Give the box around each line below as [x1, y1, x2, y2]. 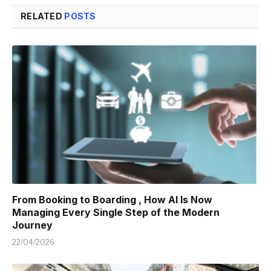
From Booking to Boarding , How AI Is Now [12, 194, 212, 206]
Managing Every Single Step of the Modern [12, 206, 220, 219]
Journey [12, 219, 53, 232]
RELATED [21, 10, 65, 21]
